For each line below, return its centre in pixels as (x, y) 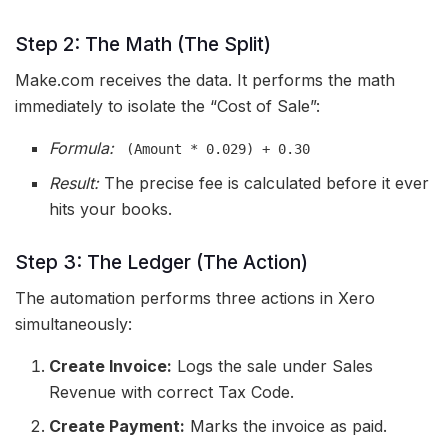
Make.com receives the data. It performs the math (205, 80)
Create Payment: (117, 426)
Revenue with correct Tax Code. (172, 392)
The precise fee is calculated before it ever (264, 183)
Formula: (82, 148)
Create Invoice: (111, 366)
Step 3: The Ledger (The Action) (161, 261)
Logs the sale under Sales (273, 366)
